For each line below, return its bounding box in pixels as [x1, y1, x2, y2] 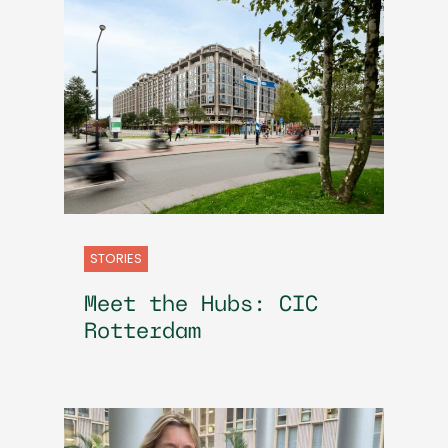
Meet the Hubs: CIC [84, 293, 318, 317]
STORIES [90, 248, 142, 268]
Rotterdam [84, 320, 201, 344]
